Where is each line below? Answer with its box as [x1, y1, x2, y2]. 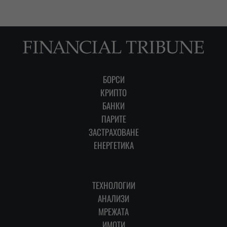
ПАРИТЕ [101, 112, 126, 126]
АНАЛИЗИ [98, 192, 129, 205]
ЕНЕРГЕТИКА [93, 139, 134, 152]
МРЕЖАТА [98, 205, 129, 218]
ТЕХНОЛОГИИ [92, 179, 135, 192]
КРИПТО [100, 86, 127, 99]
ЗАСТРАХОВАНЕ [88, 126, 139, 139]
